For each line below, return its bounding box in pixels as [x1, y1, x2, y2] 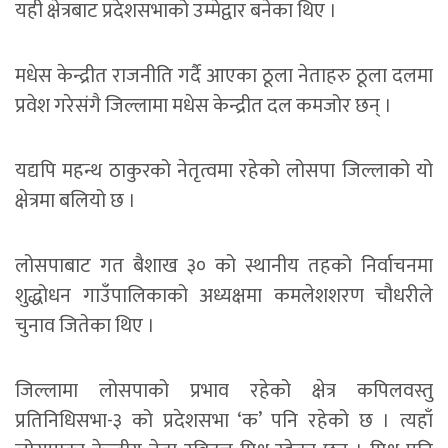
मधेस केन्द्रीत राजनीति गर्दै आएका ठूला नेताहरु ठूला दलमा [15, 58, 433, 93]
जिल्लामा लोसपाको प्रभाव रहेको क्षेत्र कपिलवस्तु [15, 373, 433, 408]
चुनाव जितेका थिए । [15, 308, 155, 343]
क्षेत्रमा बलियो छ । [15, 183, 136, 218]
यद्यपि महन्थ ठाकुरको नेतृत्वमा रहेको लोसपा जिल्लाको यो [15, 153, 433, 188]
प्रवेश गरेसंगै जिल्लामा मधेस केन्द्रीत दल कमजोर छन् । [15, 88, 392, 123]
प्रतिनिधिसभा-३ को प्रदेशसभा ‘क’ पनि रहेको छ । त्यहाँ [15, 403, 433, 438]
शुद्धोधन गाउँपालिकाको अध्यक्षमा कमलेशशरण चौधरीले [15, 278, 433, 313]
